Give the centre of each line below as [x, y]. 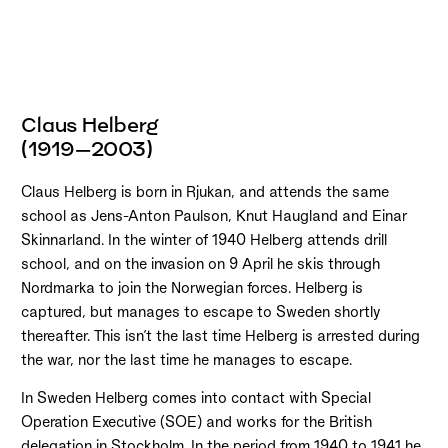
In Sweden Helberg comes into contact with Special [195, 398]
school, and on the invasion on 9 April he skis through [200, 264]
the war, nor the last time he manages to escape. [186, 360]
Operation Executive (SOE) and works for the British [196, 422]
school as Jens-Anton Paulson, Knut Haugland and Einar [213, 216]
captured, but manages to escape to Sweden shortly [200, 312]
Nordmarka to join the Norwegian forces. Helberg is [191, 288]
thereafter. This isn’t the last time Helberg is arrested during [220, 336]
